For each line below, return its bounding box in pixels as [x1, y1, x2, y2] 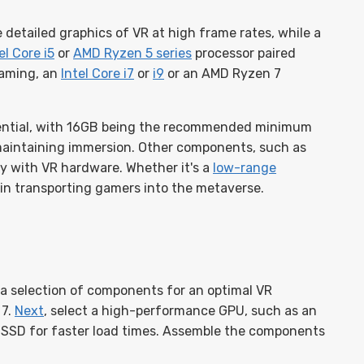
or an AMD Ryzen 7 [164, 66, 281, 81]
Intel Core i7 [61, 66, 134, 81]
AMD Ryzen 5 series [73, 45, 192, 61]
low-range [213, 160, 276, 175]
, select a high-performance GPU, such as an [44, 303, 317, 318]
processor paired [192, 45, 296, 61]
